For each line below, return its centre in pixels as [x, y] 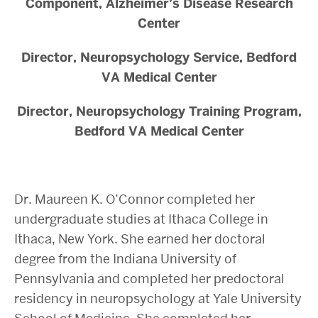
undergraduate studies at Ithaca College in [141, 219]
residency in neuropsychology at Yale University [158, 298]
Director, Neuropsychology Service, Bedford [159, 57]
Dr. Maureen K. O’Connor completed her [135, 199]
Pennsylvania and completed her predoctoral [149, 279]
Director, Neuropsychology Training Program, [159, 111]
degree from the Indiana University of [125, 259]
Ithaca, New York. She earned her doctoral [140, 239]
